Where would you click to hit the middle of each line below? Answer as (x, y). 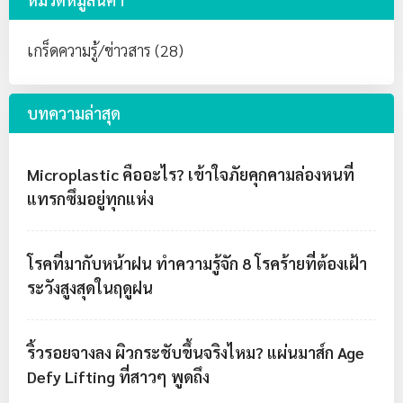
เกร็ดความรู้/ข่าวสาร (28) (105, 50)
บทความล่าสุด (74, 113)
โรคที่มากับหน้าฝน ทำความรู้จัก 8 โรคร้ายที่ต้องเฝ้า (197, 263)
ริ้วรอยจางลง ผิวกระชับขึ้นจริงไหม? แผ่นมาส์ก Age (196, 352)
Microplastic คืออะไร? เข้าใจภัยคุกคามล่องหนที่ (191, 174)
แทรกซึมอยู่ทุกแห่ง (90, 198)
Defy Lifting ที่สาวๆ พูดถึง (118, 376)
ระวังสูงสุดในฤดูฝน (90, 287)
